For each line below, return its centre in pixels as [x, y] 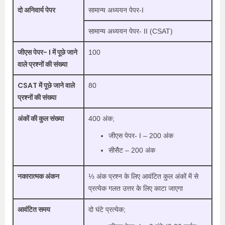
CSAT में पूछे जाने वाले [46, 85]
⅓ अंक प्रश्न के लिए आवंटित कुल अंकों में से [143, 176]
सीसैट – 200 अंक [132, 150]
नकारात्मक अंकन [38, 176]
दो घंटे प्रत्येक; [107, 209]
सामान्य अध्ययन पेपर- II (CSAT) [131, 31]
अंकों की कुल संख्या [41, 118]
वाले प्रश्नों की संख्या [42, 64]
